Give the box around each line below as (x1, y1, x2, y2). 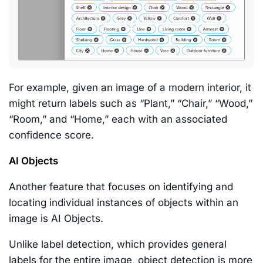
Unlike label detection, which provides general (9, 238, 227, 251)
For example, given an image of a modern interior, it (9, 82, 251, 94)
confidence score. (9, 129, 94, 141)
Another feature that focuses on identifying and (9, 181, 233, 193)
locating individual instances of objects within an (9, 197, 238, 209)
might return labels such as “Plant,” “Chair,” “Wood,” (9, 97, 252, 110)
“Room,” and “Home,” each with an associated (9, 113, 227, 126)
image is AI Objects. (9, 213, 103, 225)
